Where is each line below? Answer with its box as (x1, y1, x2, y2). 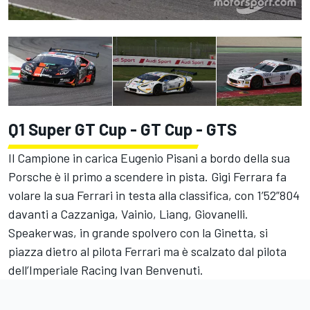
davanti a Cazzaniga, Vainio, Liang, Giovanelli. (8, 206, 248, 222)
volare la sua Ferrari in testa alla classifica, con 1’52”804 (8, 188, 300, 203)
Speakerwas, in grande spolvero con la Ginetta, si (8, 225, 268, 241)
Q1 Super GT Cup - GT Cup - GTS (8, 119, 237, 140)
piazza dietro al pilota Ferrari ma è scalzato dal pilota (8, 244, 286, 259)
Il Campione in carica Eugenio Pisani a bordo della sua (8, 150, 290, 166)
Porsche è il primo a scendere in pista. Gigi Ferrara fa (8, 169, 286, 185)
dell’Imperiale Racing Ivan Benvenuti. (8, 262, 203, 278)
